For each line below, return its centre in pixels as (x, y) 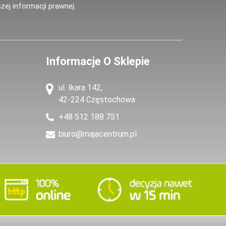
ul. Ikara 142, (80, 88)
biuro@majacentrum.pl (98, 134)
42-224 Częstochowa (97, 100)
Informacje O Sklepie (98, 62)
